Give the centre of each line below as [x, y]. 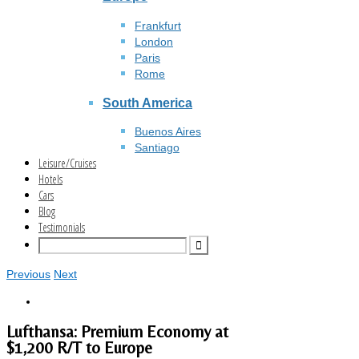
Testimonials [62, 228]
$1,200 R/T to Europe [79, 347]
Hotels [50, 179]
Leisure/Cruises [67, 163]
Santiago [157, 148]
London [154, 41]
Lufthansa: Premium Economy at [117, 331]
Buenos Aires [168, 132]
